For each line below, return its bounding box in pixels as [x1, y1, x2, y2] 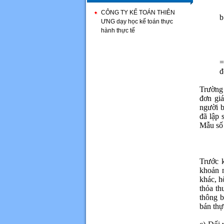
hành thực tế [101, 27, 135, 34]
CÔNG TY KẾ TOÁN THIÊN [101, 9, 175, 16]
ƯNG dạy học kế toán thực [101, 18, 173, 25]
